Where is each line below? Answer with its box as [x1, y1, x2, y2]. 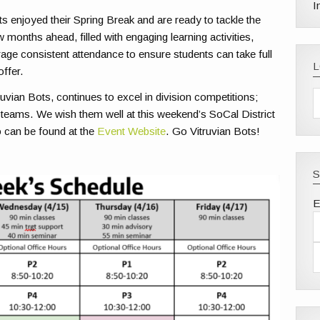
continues [56, 91, 103, 104]
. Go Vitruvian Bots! [166, 125, 261, 138]
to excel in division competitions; [102, 91, 259, 104]
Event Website [97, 125, 166, 138]
